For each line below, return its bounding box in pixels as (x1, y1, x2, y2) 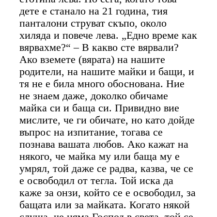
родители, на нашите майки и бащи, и (19, 65, 195, 77)
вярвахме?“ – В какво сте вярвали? (19, 41, 179, 53)
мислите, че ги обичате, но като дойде (19, 114, 195, 126)
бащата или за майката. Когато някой (19, 199, 190, 211)
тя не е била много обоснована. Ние (19, 77, 185, 90)
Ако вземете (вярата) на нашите (19, 53, 166, 65)
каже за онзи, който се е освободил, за (19, 186, 196, 199)
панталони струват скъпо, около (19, 17, 167, 29)
